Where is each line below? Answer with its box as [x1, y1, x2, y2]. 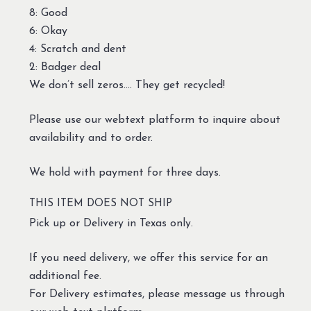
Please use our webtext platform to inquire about [28, 115, 280, 126]
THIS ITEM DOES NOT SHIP [28, 199, 172, 209]
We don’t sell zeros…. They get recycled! [28, 80, 225, 91]
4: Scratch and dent [28, 44, 126, 55]
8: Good [28, 8, 67, 19]
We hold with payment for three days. [28, 167, 221, 178]
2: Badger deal [28, 62, 101, 73]
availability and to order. [28, 133, 153, 144]
